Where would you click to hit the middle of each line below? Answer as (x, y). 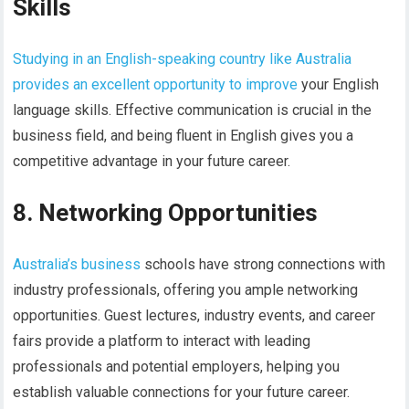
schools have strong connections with (263, 265)
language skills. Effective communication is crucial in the (193, 110)
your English (339, 85)
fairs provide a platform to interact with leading (162, 341)
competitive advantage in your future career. (152, 162)
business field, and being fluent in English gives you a (184, 136)
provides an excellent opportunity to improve (156, 85)
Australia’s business (77, 265)
